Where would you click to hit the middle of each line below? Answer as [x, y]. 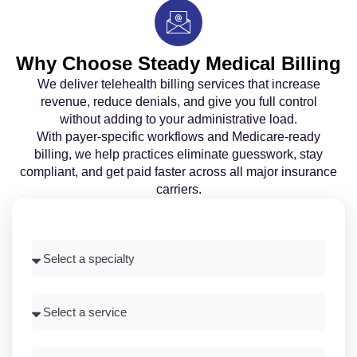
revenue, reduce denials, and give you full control [178, 102]
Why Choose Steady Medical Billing [178, 64]
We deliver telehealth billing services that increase [178, 84]
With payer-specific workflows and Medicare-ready [178, 137]
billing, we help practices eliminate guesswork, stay [178, 155]
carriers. [178, 190]
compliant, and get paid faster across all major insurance [178, 172]
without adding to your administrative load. [178, 120]
